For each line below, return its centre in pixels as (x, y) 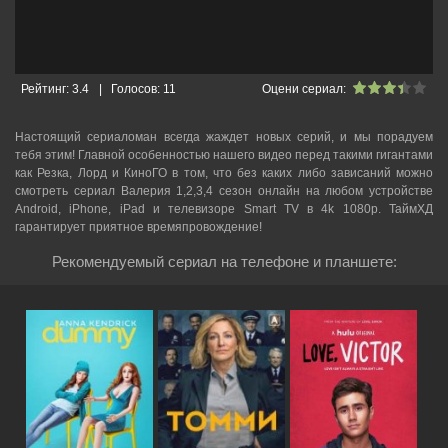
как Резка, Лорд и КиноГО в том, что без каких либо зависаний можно (224, 173)
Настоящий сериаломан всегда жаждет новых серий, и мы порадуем (224, 137)
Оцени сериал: (304, 89)
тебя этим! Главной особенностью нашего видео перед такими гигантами (224, 155)
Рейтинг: (45, 89)
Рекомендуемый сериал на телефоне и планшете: (224, 261)
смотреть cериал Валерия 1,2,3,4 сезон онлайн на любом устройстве (224, 191)
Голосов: (137, 89)
